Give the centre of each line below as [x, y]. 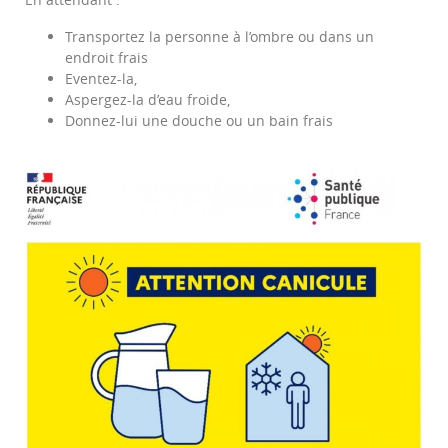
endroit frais [106, 58]
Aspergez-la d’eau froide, [147, 100]
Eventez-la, [101, 79]
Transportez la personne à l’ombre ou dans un [219, 37]
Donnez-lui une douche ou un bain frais [199, 121]
